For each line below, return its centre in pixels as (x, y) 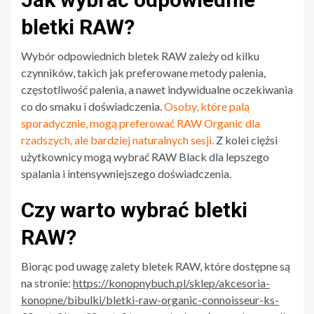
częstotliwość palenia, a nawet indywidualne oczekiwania (157, 89)
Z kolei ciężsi (246, 139)
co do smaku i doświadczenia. (93, 106)
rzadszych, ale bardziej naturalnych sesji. (117, 139)
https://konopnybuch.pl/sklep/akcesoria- (171, 282)
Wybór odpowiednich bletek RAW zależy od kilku (140, 55)
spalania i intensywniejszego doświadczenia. (126, 173)
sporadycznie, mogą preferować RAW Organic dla (141, 123)
